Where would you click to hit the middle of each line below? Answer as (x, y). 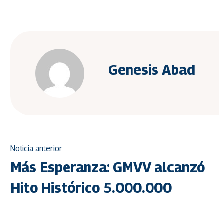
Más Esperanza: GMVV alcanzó (108, 167)
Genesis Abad (152, 69)
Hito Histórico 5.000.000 (91, 188)
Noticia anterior (36, 149)
